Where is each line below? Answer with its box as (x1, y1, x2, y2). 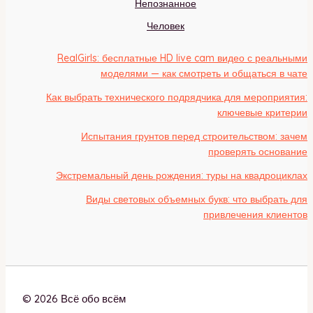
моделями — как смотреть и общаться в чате (101, 66, 307, 80)
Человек (147, 19, 184, 32)
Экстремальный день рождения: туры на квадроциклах (56, 168, 307, 182)
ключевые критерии (217, 105, 307, 119)
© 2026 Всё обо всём (22, 292, 126, 305)
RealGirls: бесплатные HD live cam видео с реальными (57, 51, 307, 64)
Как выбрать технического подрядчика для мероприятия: (46, 90, 307, 103)
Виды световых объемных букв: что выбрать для (86, 192, 307, 205)
